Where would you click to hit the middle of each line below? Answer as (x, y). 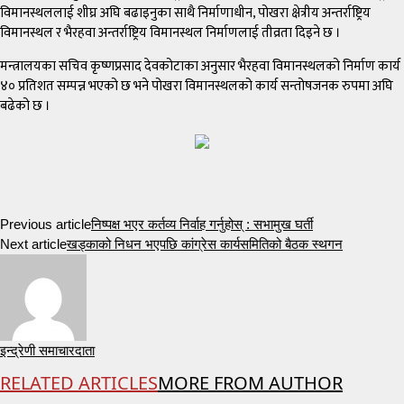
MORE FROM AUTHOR (250, 382)
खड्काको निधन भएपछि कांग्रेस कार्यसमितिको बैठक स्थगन (205, 243)
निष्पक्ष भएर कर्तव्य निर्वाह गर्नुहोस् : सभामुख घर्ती (202, 224)
